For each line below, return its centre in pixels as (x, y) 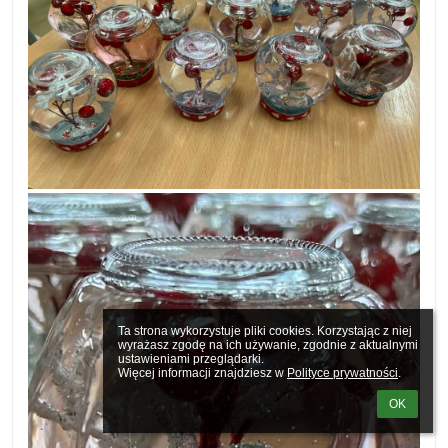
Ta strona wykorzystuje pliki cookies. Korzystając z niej (265, 331)
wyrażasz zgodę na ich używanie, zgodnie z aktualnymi (268, 345)
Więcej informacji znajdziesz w (202, 373)
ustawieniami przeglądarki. (191, 359)
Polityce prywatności (342, 373)
